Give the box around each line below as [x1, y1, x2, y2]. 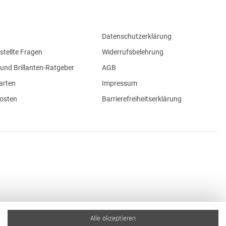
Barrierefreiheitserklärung [101, 95, 182, 103]
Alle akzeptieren [90, 214, 136, 223]
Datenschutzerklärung [101, 32, 172, 40]
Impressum [101, 79, 137, 87]
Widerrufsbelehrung [101, 48, 163, 56]
